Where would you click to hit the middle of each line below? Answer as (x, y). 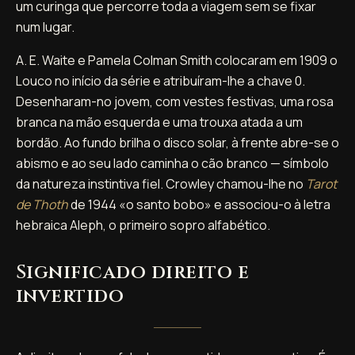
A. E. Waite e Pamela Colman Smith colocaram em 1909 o (177, 60)
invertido (70, 296)
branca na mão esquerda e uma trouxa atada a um (159, 122)
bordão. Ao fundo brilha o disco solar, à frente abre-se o (177, 142)
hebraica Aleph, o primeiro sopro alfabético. (143, 225)
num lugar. (45, 27)
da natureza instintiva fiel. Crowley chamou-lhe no (161, 183)
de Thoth (42, 204)
